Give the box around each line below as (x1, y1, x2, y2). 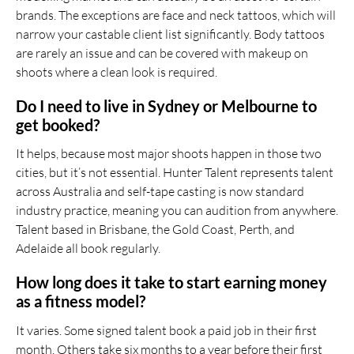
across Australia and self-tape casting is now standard (16, 183, 304, 200)
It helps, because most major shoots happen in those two (16, 145, 322, 162)
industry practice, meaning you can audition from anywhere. (16, 202, 338, 219)
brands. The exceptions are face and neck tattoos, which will (16, 6, 336, 23)
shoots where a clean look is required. (16, 63, 217, 80)
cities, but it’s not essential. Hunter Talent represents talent (16, 164, 333, 181)
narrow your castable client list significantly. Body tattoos (16, 25, 325, 42)
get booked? (16, 115, 100, 134)
